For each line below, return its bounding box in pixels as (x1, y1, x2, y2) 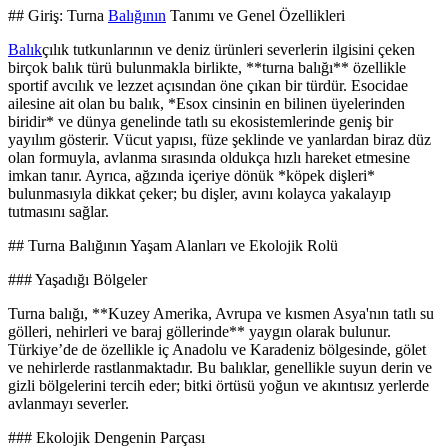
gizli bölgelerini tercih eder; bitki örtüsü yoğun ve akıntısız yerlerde (8, 377, 429, 395)
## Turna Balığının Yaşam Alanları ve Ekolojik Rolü (8, 237, 338, 255)
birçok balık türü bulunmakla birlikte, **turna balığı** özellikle (8, 59, 406, 77)
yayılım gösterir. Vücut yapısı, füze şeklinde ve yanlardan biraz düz (8, 131, 431, 149)
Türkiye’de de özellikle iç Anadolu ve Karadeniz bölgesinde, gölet (8, 341, 426, 359)
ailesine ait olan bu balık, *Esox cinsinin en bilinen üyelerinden (8, 95, 405, 113)
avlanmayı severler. (8, 395, 129, 413)
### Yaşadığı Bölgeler (8, 271, 147, 289)
